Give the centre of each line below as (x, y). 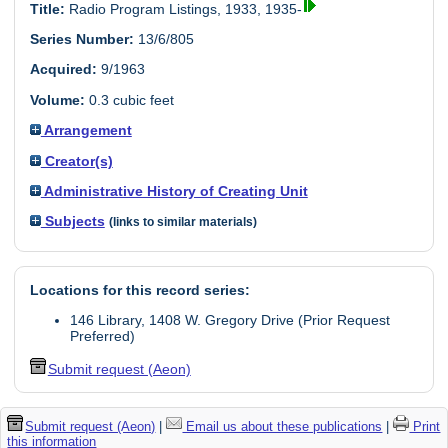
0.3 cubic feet (129, 99)
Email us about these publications (282, 426)
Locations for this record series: (139, 289)
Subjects (72, 221)
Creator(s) (76, 160)
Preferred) (102, 336)
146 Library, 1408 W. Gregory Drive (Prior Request (229, 320)
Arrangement (86, 130)
